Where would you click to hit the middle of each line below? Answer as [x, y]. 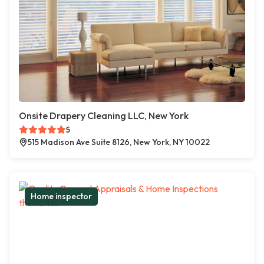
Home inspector [61, 197]
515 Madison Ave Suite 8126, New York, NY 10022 [119, 142]
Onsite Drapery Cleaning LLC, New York [104, 116]
